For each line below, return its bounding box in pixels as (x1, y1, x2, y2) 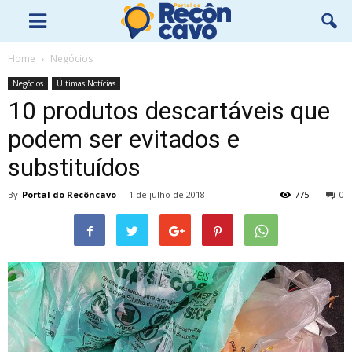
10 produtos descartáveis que (8, 96, 330, 126)
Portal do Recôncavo (22, 189, 116, 200)
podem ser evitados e (8, 124, 240, 154)
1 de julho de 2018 (129, 189, 205, 200)
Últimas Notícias (57, 78, 115, 89)
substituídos (8, 152, 141, 182)
